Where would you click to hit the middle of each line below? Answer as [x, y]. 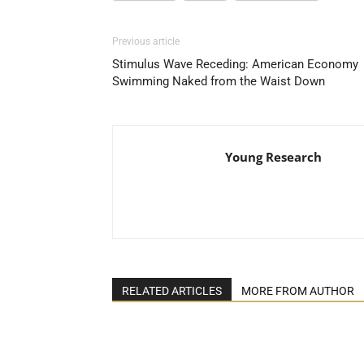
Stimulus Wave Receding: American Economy [235, 64]
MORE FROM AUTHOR [298, 291]
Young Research [273, 157]
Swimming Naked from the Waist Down [219, 81]
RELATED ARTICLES [172, 291]
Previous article [146, 41]
